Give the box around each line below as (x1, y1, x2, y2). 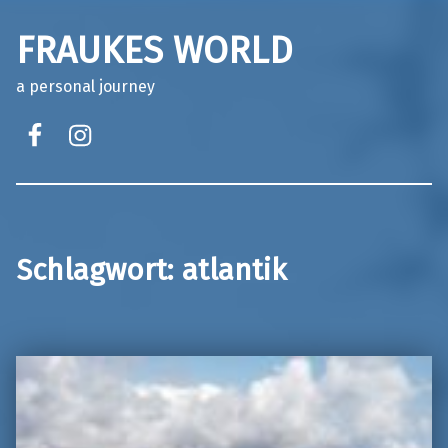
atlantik (182, 251, 287, 288)
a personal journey (16, 76, 155, 96)
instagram (65, 98, 183, 130)
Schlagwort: (16, 251, 182, 288)
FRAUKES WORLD (16, 28, 293, 73)
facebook (20, 98, 124, 130)
